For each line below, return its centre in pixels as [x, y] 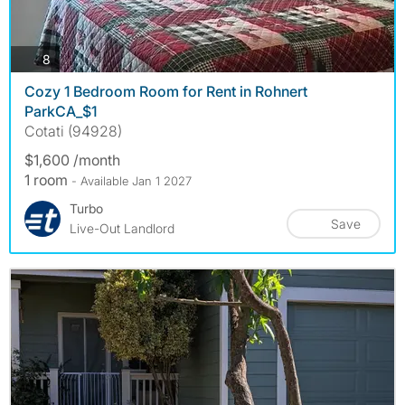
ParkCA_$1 [61, 112]
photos [70, 58]
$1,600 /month [72, 160]
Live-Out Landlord [122, 229]
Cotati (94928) [73, 132]
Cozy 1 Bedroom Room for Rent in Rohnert [166, 92]
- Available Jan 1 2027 [132, 181]
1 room [48, 180]
